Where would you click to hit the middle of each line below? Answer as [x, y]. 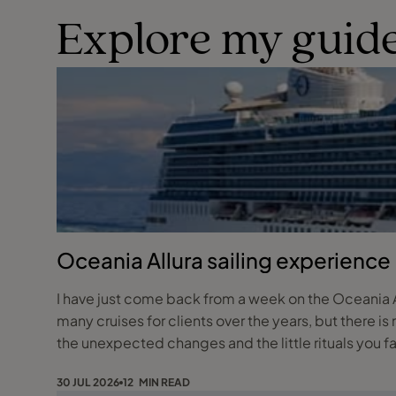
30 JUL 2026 [88, 382]
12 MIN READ [156, 382]
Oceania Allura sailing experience [224, 259]
